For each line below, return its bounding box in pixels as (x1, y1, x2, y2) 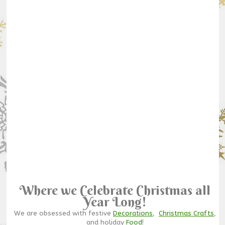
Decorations (113, 209, 153, 218)
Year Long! (83, 193, 147, 210)
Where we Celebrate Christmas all (19, 182, 210, 199)
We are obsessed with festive (14, 209, 113, 218)
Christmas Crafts (158, 209, 214, 218)
